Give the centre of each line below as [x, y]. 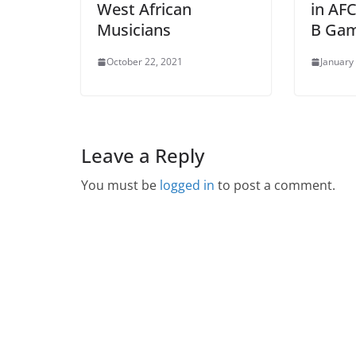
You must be [120, 185]
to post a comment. [275, 185]
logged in [187, 185]
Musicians [134, 30]
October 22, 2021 [145, 62]
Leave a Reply [143, 155]
